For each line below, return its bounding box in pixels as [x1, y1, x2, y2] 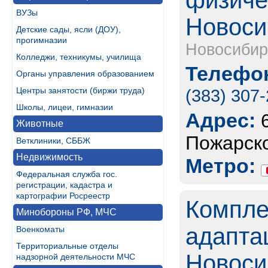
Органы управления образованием [16, 69, 154, 78]
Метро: [185, 154, 255, 177]
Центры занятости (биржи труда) [16, 86, 145, 95]
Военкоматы [16, 224, 65, 234]
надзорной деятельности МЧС [16, 252, 135, 261]
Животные [16, 118, 63, 129]
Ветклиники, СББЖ [16, 136, 90, 145]
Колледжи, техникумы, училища [16, 52, 141, 62]
